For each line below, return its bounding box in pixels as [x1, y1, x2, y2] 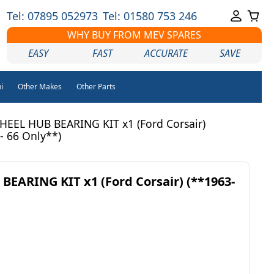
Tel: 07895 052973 [6, 9, 98, 23]
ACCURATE [144, 46, 188, 60]
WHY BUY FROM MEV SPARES [67, 28, 201, 42]
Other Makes [17, 81, 62, 92]
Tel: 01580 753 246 [102, 9, 197, 23]
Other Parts [76, 81, 116, 92]
